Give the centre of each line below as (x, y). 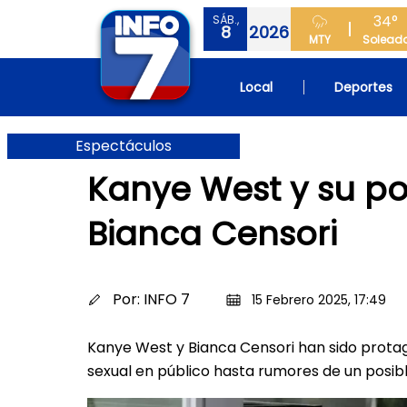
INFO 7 (167, 299)
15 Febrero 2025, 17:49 (319, 300)
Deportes (364, 87)
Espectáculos (124, 145)
